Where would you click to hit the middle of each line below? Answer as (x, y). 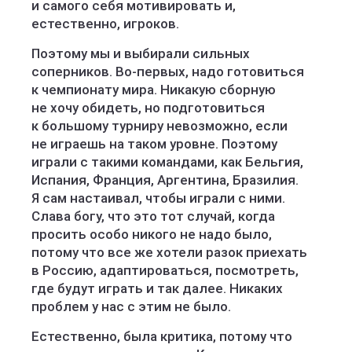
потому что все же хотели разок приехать (169, 252)
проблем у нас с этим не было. (131, 306)
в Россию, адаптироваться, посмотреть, (165, 270)
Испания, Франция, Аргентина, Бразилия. (165, 180)
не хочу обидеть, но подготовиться (148, 108)
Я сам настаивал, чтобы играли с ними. (158, 198)
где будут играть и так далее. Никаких (157, 288)
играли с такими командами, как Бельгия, (167, 162)
